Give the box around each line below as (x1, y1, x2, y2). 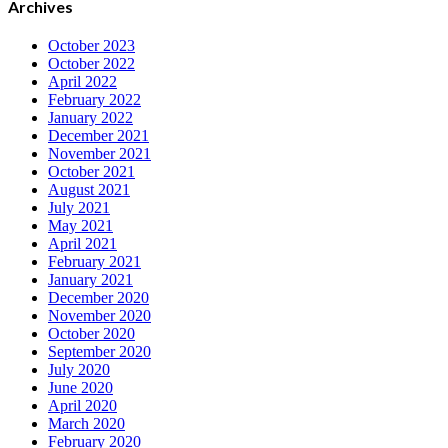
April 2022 (48, 72, 117, 90)
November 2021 (48, 144, 151, 162)
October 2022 (48, 54, 135, 72)
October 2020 (48, 324, 135, 342)
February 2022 (48, 90, 141, 108)
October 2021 (48, 162, 135, 180)
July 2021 (48, 198, 110, 216)
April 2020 (48, 396, 117, 414)
